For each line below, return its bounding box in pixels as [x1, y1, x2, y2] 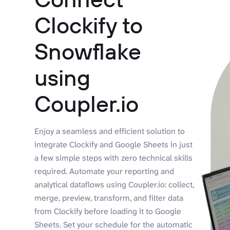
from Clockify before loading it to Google [34, 206, 182, 217]
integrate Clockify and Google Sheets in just [34, 139, 193, 150]
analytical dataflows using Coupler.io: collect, [34, 179, 195, 190]
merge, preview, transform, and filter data [34, 193, 184, 204]
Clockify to [34, 11, 143, 40]
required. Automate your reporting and [34, 166, 175, 177]
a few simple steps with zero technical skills [34, 152, 193, 164]
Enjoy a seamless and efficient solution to [34, 126, 185, 137]
